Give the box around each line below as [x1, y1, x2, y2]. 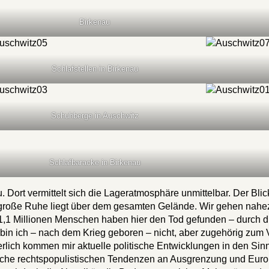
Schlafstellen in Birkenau [51, 64, 138, 73]
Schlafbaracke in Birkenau [49, 157, 141, 167]
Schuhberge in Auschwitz [50, 110, 139, 120]
